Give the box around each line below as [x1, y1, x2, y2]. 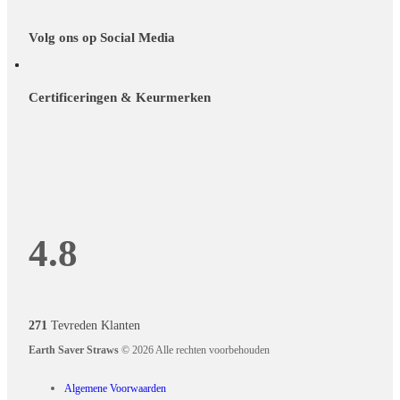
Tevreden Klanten [47, 318, 141, 333]
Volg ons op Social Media [29, 30, 176, 46]
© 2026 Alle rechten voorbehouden [119, 344, 271, 357]
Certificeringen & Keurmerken [29, 89, 212, 104]
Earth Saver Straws [29, 344, 120, 357]
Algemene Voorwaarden [64, 382, 167, 396]
